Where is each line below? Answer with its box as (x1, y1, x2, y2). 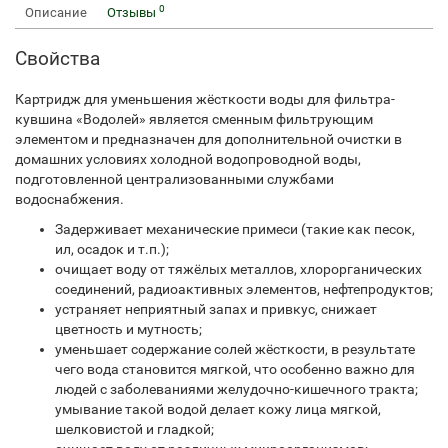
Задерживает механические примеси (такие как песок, (55, 221, 415, 237)
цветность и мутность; (55, 321, 202, 337)
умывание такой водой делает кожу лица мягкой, (55, 401, 381, 417)
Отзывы (107, 5, 159, 20)
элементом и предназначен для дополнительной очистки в (15, 131, 402, 147)
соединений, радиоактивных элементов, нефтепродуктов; (55, 281, 433, 297)
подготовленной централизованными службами (15, 171, 334, 187)
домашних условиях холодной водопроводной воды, (15, 151, 361, 167)
